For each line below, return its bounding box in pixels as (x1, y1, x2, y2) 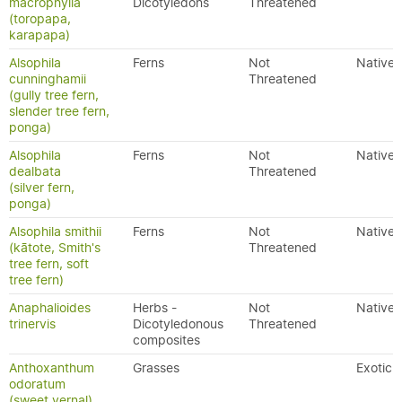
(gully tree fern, (9, 87, 99, 103)
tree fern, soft (9, 256, 89, 272)
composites (133, 332, 200, 348)
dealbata (9, 163, 61, 179)
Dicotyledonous (133, 316, 223, 332)
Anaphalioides (9, 300, 91, 316)
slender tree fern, (9, 103, 109, 119)
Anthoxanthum (9, 360, 94, 376)
